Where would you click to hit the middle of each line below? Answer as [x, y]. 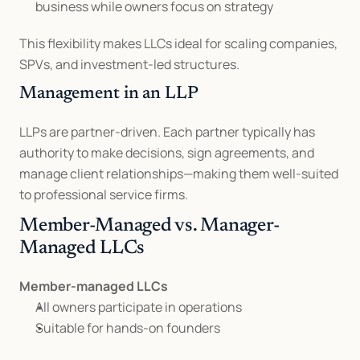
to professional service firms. [104, 194]
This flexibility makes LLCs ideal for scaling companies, [178, 43]
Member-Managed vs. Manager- [150, 226]
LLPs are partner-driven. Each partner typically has [167, 132]
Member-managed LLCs [94, 286]
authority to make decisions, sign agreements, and [167, 153]
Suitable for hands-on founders [128, 328]
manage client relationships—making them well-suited [179, 174]
